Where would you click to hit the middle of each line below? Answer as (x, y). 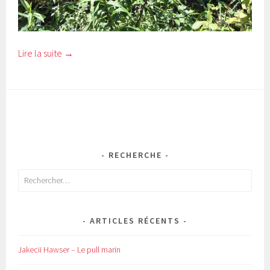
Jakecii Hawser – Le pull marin (70, 249)
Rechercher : (39, 176)
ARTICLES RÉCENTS (135, 220)
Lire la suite (41, 53)
